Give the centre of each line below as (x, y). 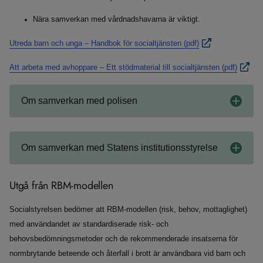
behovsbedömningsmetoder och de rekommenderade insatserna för (124, 239)
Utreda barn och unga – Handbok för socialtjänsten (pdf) (104, 43)
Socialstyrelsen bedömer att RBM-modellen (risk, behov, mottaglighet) (128, 210)
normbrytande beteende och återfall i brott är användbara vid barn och (127, 254)
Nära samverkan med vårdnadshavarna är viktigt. (117, 19)
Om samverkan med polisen (79, 101)
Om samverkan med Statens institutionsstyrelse (119, 148)
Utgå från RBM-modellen (61, 186)
